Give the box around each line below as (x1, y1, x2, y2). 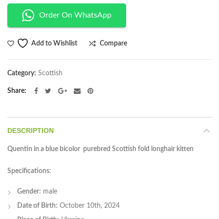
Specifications (7, 168, 49, 175)
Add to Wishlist (31, 40, 77, 47)
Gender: (17, 188, 41, 196)
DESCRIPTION (7, 127, 54, 135)
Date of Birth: (17, 202, 58, 210)
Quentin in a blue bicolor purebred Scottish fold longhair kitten (7, 146, 194, 153)
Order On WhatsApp (39, 11, 111, 20)
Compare (100, 40, 127, 47)
